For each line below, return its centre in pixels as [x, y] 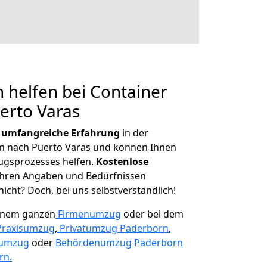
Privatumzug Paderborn [114, 228]
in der [134, 133]
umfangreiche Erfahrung [60, 133]
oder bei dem [152, 214]
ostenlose [125, 162]
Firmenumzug [89, 214]
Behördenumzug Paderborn [119, 243]
